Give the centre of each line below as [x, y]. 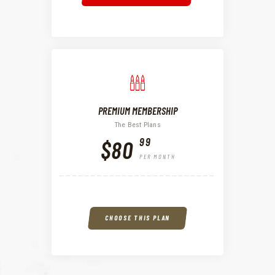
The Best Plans [137, 125]
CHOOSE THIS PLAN [137, 217]
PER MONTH [157, 157]
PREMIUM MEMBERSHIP [137, 110]
